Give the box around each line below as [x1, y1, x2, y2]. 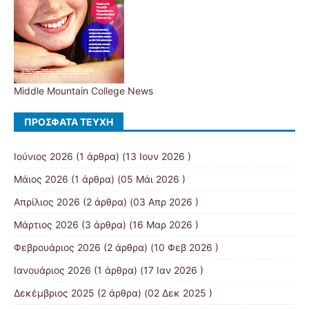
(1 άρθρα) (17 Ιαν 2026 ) [91, 264, 203, 276]
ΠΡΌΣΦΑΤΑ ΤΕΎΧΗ [24, 116, 113, 128]
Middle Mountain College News [14, 85, 153, 97]
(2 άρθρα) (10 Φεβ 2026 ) [101, 241, 219, 253]
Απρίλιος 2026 [14, 196, 80, 208]
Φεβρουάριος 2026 [14, 241, 101, 253]
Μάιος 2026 [14, 173, 68, 185]
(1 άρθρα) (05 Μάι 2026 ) [68, 173, 186, 185]
